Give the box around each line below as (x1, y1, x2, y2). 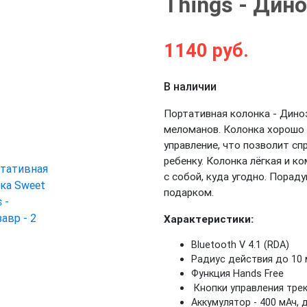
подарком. (164, 186, 214, 199)
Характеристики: (164, 212, 254, 225)
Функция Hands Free (191, 267, 284, 280)
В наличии (164, 79, 217, 93)
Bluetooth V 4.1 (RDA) (191, 238, 289, 251)
